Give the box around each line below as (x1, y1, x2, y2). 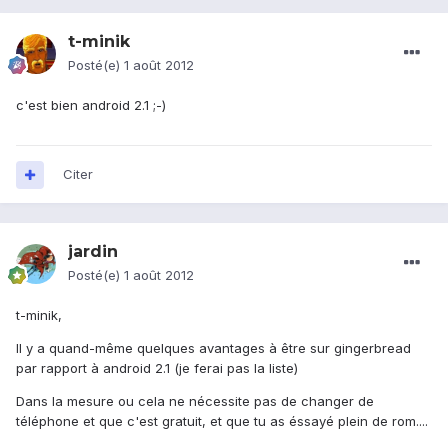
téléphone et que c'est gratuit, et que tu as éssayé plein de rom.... (16, 413, 428, 430)
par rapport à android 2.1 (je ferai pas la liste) (16, 360, 298, 377)
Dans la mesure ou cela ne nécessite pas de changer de (16, 393, 374, 410)
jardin (68, 242, 118, 262)
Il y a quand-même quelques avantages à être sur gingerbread (16, 340, 411, 357)
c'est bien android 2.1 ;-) (16, 97, 166, 114)
